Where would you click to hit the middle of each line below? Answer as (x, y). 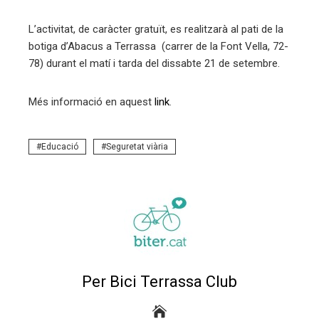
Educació (60, 146)
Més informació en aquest (91, 101)
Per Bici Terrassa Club (159, 281)
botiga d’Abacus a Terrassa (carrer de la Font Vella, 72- (158, 46)
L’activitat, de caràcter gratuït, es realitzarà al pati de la (156, 29)
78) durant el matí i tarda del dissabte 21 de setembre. (154, 63)
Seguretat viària (137, 146)
